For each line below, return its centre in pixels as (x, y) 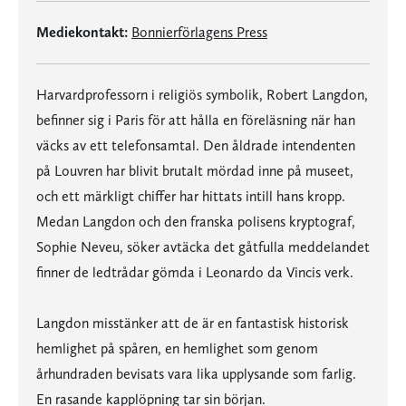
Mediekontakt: (82, 32)
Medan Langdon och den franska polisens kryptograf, (196, 222)
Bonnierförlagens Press (199, 32)
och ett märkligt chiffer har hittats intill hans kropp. (191, 196)
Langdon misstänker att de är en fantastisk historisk (193, 323)
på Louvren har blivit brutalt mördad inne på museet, (195, 171)
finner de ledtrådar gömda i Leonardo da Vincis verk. (195, 272)
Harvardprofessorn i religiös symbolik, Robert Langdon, (202, 95)
